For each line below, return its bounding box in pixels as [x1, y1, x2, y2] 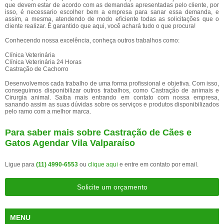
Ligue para [5, 161, 36, 168]
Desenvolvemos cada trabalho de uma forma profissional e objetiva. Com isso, [5, 80, 219, 87]
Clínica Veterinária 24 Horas [5, 58, 81, 65]
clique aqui [88, 161, 118, 168]
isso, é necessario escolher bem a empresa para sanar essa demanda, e [5, 8, 219, 15]
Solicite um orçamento [76, 183, 147, 191]
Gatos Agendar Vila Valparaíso [5, 138, 135, 148]
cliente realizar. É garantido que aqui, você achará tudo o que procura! [5, 22, 195, 29]
